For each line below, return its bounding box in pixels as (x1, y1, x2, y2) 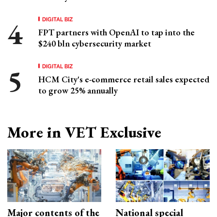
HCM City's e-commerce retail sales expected (38, 73, 209, 85)
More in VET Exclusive (7, 122, 161, 142)
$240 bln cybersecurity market (38, 37, 151, 49)
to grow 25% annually (38, 84, 118, 96)
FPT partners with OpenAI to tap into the (38, 26, 195, 38)
